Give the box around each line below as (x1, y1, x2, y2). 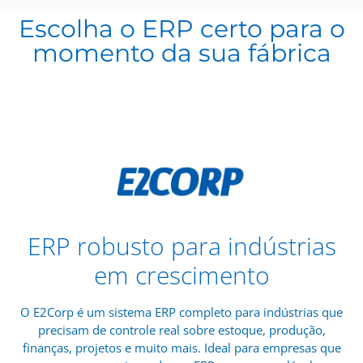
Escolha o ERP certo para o (18, 14, 345, 45)
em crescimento (93, 258, 270, 293)
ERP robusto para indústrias (27, 229, 336, 263)
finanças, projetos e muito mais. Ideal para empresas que (22, 340, 341, 357)
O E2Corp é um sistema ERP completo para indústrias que (20, 304, 343, 321)
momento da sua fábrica (32, 38, 331, 69)
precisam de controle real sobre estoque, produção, (37, 322, 326, 339)
